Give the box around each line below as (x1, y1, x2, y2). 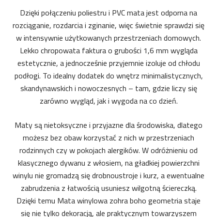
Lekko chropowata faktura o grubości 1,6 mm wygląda (19, 43, 198, 58)
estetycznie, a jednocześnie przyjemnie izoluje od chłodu (17, 56, 200, 70)
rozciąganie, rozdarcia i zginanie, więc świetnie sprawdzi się (13, 18, 204, 32)
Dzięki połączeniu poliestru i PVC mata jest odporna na (20, 5, 197, 20)
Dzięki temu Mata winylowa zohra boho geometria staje (16, 193, 201, 208)
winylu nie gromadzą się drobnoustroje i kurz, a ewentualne (13, 168, 204, 183)
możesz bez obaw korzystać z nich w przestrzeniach (23, 130, 194, 145)
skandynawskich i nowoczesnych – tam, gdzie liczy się (20, 81, 197, 95)
